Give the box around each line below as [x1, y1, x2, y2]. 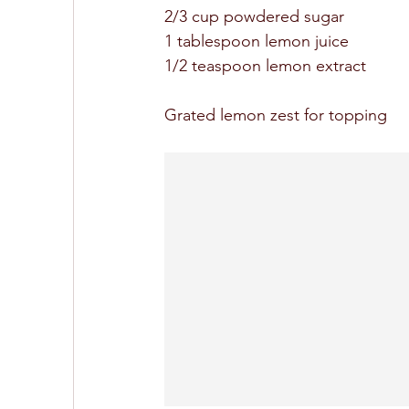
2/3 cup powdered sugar [164, 6, 349, 27]
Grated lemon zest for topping [164, 105, 387, 126]
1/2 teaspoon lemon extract [164, 56, 366, 77]
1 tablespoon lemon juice [164, 31, 353, 52]
